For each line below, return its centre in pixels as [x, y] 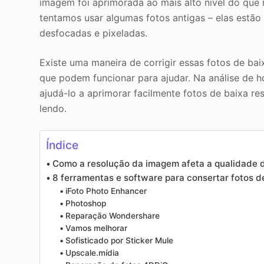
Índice [62, 145]
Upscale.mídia [92, 253]
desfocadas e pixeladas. [94, 33]
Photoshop [85, 204]
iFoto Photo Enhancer [106, 191]
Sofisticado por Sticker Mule [119, 241]
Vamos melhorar [96, 228]
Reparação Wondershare [112, 216]
